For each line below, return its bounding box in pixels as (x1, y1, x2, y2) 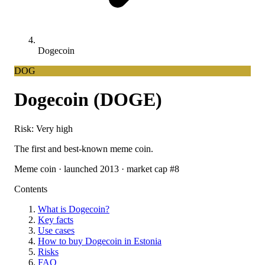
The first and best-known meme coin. (14, 143, 153, 154)
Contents (14, 183, 47, 194)
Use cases (38, 225, 75, 235)
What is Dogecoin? (38, 203, 109, 214)
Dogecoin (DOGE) (14, 89, 162, 111)
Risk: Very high (14, 123, 73, 134)
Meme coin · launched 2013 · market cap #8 (14, 163, 179, 174)
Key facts (38, 214, 73, 225)
